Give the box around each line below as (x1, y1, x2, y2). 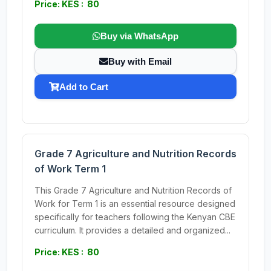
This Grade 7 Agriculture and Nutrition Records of (34, 185, 232, 195)
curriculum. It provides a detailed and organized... (34, 225, 230, 235)
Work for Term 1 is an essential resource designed (34, 198, 235, 209)
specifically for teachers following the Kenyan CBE (34, 212, 235, 222)
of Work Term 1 (34, 163, 106, 175)
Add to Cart (59, 82, 108, 92)
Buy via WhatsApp (100, 31, 178, 41)
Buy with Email (108, 56, 172, 67)
